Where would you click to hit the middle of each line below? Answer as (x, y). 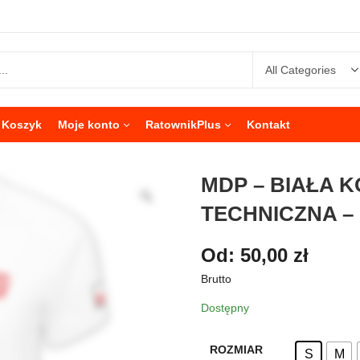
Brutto (216, 278)
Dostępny (225, 307)
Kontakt (268, 125)
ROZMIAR (236, 349)
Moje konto (89, 125)
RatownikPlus (183, 125)
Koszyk (22, 125)
